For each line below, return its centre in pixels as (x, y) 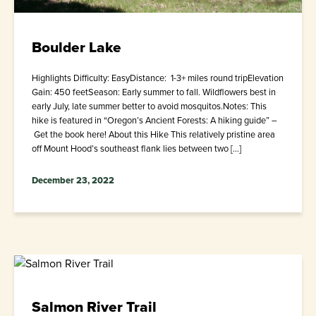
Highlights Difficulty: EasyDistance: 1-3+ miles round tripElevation (158, 78)
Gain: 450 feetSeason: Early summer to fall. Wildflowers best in (154, 92)
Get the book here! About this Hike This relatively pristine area (153, 134)
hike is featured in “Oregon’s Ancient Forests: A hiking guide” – (154, 120)
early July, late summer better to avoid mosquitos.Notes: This (149, 106)
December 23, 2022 (73, 180)
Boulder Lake (77, 47)
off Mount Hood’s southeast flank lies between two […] (136, 148)
